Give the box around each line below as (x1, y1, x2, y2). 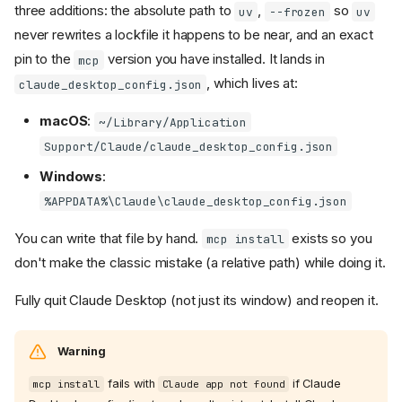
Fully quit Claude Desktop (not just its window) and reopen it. (14, 291, 379, 309)
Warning (57, 344, 106, 358)
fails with (104, 376, 159, 390)
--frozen (269, 4, 326, 20)
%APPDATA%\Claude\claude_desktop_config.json (44, 193, 347, 209)
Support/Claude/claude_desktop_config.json (44, 138, 334, 154)
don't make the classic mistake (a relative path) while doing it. (14, 253, 386, 271)
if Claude (289, 376, 341, 390)
